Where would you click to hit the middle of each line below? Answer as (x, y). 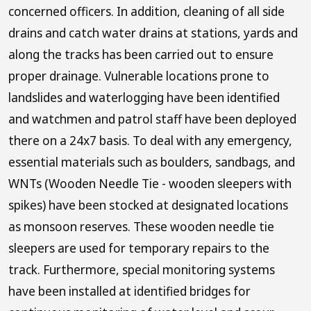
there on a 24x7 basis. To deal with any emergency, (150, 140)
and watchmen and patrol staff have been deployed (152, 119)
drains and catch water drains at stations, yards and (153, 33)
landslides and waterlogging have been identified (144, 97)
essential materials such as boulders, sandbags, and (152, 162)
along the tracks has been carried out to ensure (141, 54)
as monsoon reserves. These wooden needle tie (141, 226)
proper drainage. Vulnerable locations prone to (139, 76)
